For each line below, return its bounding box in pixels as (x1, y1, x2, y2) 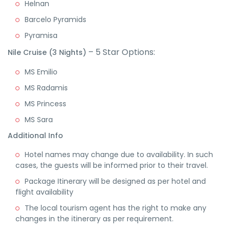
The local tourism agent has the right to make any (25, 203, 206, 213)
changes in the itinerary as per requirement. (15, 214, 174, 224)
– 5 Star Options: (86, 46, 155, 58)
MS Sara (25, 114, 53, 125)
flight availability (15, 187, 73, 197)
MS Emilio (25, 67, 57, 77)
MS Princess (25, 99, 66, 109)
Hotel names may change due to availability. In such (25, 149, 213, 160)
